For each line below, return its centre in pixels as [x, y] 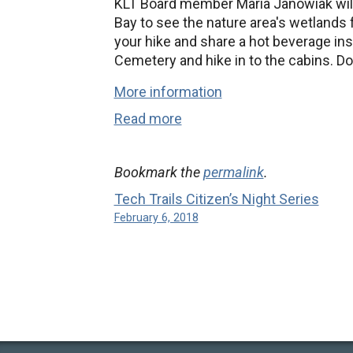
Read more [148, 119]
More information [168, 92]
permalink [233, 172]
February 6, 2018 [156, 218]
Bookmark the [158, 172]
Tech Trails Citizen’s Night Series [216, 199]
